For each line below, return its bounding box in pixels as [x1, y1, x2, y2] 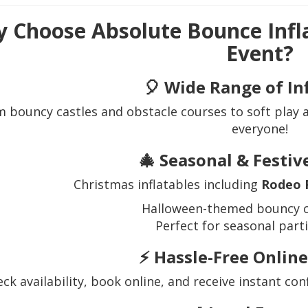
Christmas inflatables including [74, 176, 262, 193]
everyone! [231, 120, 288, 137]
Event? [225, 39, 294, 68]
